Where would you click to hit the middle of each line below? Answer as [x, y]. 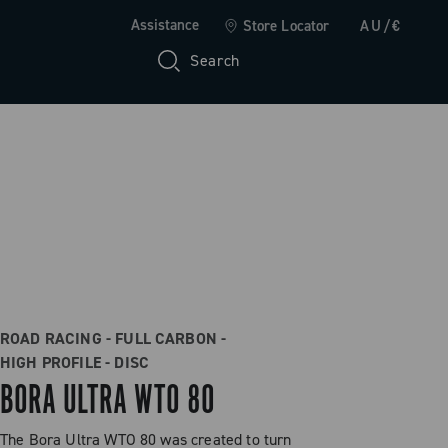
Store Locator [286, 26]
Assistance [164, 25]
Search [215, 60]
